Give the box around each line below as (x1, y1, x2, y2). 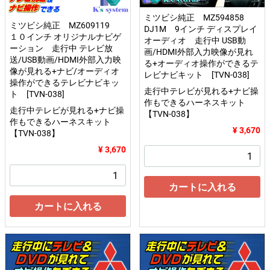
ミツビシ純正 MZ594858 (144, 13, 254, 23)
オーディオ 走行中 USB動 (144, 36, 246, 46)
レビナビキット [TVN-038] (144, 70, 250, 80)
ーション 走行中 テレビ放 (10, 43, 113, 53)
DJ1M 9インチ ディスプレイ (144, 24, 257, 34)
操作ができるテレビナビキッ (10, 78, 119, 87)
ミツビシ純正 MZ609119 (10, 20, 118, 30)
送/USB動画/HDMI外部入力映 (10, 55, 121, 64)
